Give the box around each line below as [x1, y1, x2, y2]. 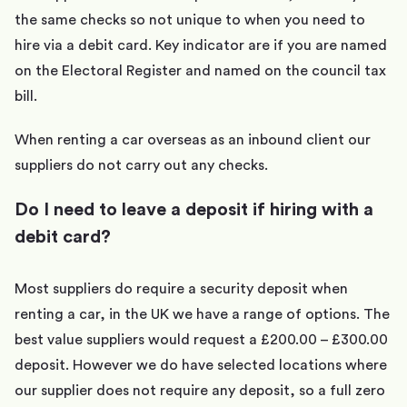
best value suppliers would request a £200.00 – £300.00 [15, 333, 388, 348]
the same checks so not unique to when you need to [15, 13, 365, 28]
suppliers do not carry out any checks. [15, 158, 268, 174]
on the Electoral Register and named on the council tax [15, 64, 386, 79]
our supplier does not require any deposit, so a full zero [15, 383, 385, 399]
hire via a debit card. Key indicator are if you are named [15, 38, 387, 54]
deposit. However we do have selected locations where [15, 358, 387, 373]
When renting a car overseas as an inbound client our [15, 133, 371, 148]
